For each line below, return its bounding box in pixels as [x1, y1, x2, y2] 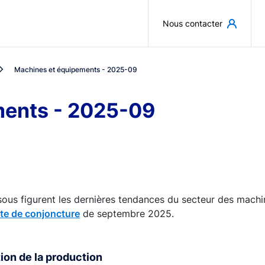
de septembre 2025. [80, 208, 174, 219]
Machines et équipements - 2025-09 [14, 64, 137, 74]
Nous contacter [163, 18, 222, 28]
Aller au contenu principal [132, 8, 248, 20]
